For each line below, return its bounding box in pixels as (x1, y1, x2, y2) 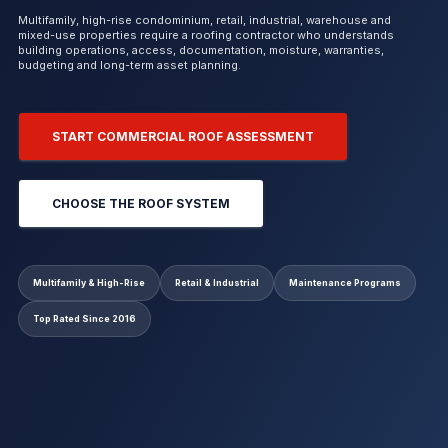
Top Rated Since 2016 (32, 312, 136, 324)
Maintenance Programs (288, 276, 401, 288)
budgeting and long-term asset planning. (17, 57, 241, 72)
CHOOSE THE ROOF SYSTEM (51, 195, 230, 211)
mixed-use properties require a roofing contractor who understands (17, 27, 394, 42)
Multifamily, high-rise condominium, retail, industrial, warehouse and (17, 12, 391, 27)
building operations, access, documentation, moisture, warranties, (17, 42, 384, 57)
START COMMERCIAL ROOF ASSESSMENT (51, 128, 314, 144)
